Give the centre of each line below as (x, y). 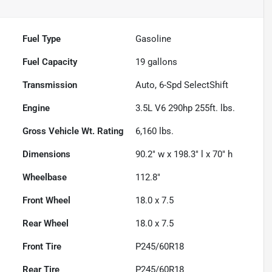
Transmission (50, 85)
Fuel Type (42, 39)
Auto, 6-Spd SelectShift (182, 85)
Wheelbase (45, 178)
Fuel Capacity (50, 62)
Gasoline (154, 39)
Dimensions (47, 155)
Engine (36, 108)
